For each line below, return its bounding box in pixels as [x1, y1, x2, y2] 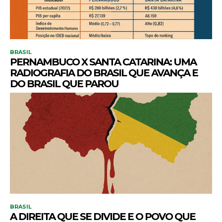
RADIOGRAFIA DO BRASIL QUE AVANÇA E [10, 67, 198, 79]
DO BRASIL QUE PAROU [10, 78, 118, 90]
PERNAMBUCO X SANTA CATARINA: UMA [10, 56, 196, 68]
